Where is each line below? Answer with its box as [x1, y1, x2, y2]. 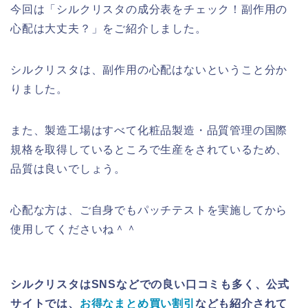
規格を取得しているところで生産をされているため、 [10, 144, 288, 156]
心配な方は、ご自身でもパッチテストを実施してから [10, 204, 288, 217]
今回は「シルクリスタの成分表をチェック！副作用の [10, 3, 288, 16]
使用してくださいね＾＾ [10, 223, 137, 236]
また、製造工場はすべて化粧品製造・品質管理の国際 [10, 124, 288, 137]
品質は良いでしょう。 [10, 163, 126, 175]
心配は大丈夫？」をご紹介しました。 [10, 23, 207, 35]
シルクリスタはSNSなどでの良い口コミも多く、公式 [10, 278, 289, 291]
